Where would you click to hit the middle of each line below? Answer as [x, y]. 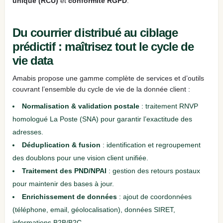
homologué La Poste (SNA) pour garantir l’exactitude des [102, 119]
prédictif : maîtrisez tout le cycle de [103, 46]
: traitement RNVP [169, 106]
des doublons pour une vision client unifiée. [80, 158]
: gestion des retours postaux [153, 170]
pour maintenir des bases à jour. [63, 183]
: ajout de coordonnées [154, 196]
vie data [33, 60]
